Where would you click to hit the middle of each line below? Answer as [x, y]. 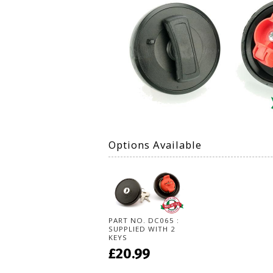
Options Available [155, 144]
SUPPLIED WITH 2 [142, 229]
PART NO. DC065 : [144, 220]
